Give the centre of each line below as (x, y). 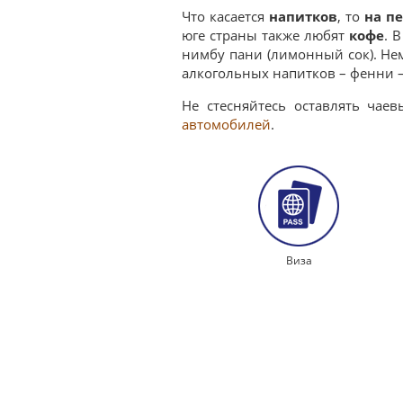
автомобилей (226, 124)
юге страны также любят (265, 35)
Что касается (225, 16)
